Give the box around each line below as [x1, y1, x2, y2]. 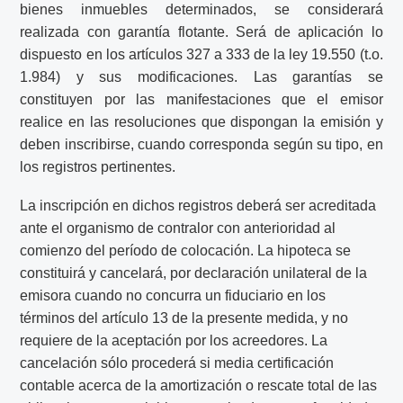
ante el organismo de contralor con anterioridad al [20, 219, 336, 236]
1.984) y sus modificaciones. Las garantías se [20, 69, 383, 85]
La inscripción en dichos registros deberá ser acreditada [20, 197, 377, 213]
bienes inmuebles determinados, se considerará [20, 2, 383, 18]
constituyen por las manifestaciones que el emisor [20, 92, 383, 108]
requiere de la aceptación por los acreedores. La [20, 332, 328, 348]
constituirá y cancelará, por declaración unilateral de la [20, 264, 368, 281]
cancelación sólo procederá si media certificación [20, 354, 335, 371]
